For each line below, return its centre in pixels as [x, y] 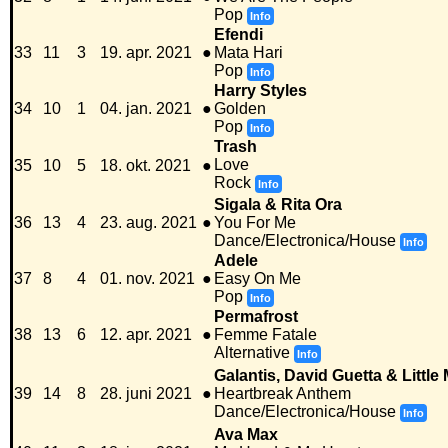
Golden [240, 109]
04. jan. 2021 [146, 109]
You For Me [255, 223]
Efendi [238, 35]
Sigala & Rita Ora [278, 205]
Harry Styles [260, 91]
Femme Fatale [265, 335]
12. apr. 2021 [146, 335]
